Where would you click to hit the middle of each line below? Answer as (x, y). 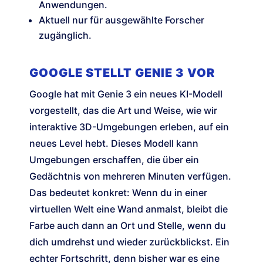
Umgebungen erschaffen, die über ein (114, 160)
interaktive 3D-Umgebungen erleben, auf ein (129, 127)
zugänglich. (65, 36)
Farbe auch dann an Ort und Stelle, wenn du (128, 226)
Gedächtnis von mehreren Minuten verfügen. (130, 176)
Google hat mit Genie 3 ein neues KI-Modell (126, 94)
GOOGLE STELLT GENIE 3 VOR (122, 73)
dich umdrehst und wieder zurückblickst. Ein (129, 242)
